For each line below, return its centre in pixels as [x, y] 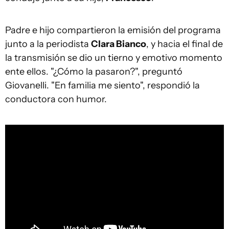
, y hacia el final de [185, 44]
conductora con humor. [56, 99]
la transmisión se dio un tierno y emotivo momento [114, 58]
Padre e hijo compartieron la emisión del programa [113, 30]
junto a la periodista [48, 44]
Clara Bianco [119, 44]
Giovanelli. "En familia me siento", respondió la [102, 85]
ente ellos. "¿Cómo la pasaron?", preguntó [94, 72]
